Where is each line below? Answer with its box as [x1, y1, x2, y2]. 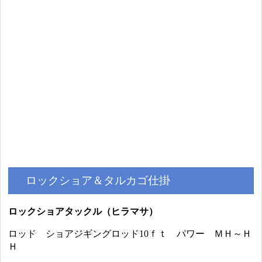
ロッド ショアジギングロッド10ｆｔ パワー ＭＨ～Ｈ [8, 229, 252, 239]
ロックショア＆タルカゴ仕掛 [26, 174, 171, 187]
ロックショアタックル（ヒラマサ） [8, 206, 158, 217]
